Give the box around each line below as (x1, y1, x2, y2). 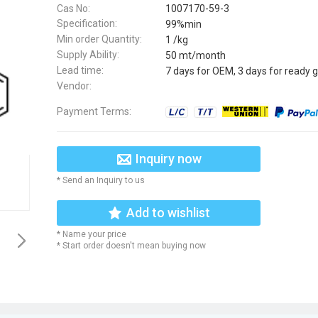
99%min (165, 18, 202, 31)
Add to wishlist (126, 204, 210, 220)
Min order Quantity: (57, 33, 142, 45)
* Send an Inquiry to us (57, 175, 145, 185)
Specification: (57, 18, 117, 30)
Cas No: (57, 2, 90, 14)
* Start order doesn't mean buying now (57, 240, 206, 251)
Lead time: (57, 64, 104, 76)
